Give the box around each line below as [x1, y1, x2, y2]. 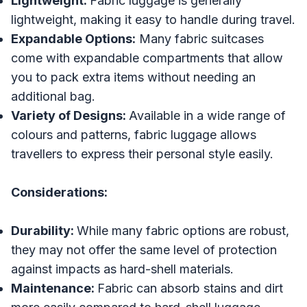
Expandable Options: [11, 31, 136, 46]
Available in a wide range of [129, 108, 286, 123]
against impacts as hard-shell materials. [11, 261, 234, 276]
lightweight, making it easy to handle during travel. [11, 12, 295, 27]
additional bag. [11, 88, 95, 103]
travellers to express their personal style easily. [11, 146, 273, 161]
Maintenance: [11, 280, 97, 295]
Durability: [11, 223, 77, 238]
